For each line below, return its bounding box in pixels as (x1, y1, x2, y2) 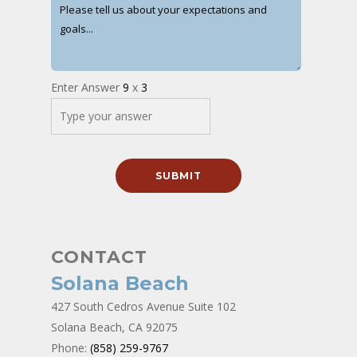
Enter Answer (51, 80, 123, 95)
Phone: (51, 340, 90, 355)
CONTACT (51, 246, 147, 268)
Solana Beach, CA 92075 (51, 320, 178, 335)
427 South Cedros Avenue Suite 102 (51, 299, 236, 314)
